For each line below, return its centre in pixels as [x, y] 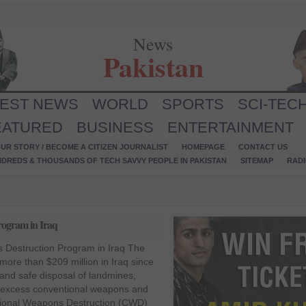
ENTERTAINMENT [231, 127]
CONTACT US [263, 147]
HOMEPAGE [203, 147]
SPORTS [193, 104]
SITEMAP [257, 161]
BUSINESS [115, 127]
